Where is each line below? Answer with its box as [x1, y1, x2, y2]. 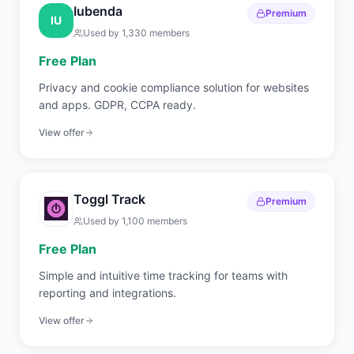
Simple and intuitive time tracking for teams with [39, 269, 288, 282]
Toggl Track [73, 191, 145, 207]
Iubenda [73, 3, 122, 19]
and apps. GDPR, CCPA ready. [39, 98, 196, 111]
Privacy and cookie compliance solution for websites [39, 81, 309, 94]
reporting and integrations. [39, 286, 176, 299]
